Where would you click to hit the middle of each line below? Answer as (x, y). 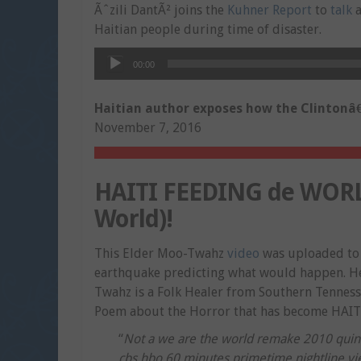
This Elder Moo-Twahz (161, 253)
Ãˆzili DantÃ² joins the (161, 10)
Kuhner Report (270, 10)
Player (112, 75)
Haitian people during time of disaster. (208, 29)
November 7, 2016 (148, 128)
